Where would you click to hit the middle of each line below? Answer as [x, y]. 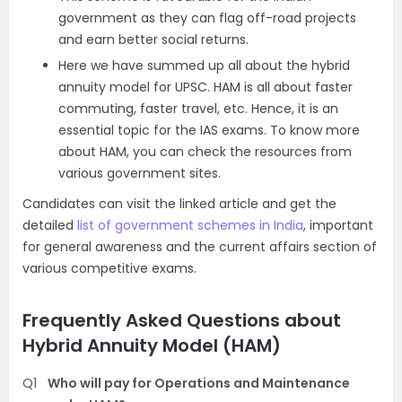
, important [338, 225]
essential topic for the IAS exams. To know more [209, 130]
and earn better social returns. [153, 39]
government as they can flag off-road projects [207, 18]
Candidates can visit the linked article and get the [179, 204]
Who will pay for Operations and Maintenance [199, 383]
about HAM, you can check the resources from [205, 152]
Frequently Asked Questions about [182, 320]
